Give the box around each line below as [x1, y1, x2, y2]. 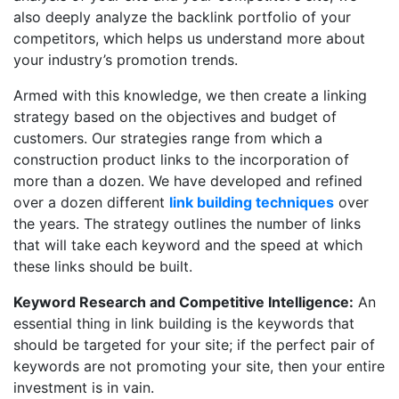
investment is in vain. [13, 379, 154, 397]
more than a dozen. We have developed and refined [13, 172, 362, 191]
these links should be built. [13, 257, 192, 276]
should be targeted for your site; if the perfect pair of [13, 336, 375, 354]
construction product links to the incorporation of [13, 151, 349, 169]
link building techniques [169, 193, 334, 212]
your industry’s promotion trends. [13, 51, 238, 69]
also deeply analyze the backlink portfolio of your [13, 8, 351, 27]
